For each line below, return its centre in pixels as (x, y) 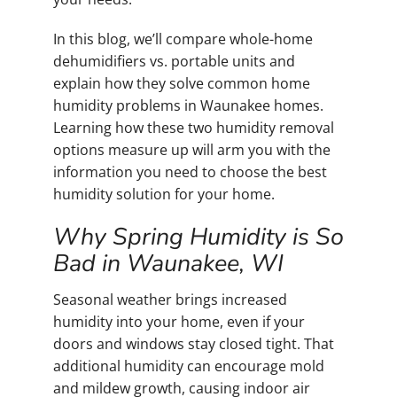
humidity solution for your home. (164, 195)
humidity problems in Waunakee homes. (188, 106)
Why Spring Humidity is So (198, 237)
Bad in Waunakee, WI (168, 264)
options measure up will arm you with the (192, 150)
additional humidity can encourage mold (189, 366)
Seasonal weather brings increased (170, 299)
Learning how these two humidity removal (194, 128)
